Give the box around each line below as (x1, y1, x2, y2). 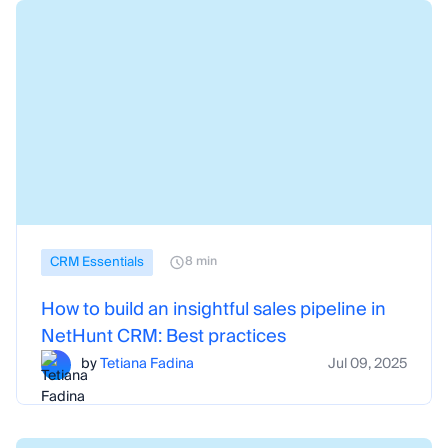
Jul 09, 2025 (328, 352, 407, 376)
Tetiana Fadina (100, 352, 194, 376)
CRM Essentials (50, 250, 144, 273)
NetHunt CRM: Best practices (41, 320, 286, 352)
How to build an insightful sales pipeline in (41, 293, 386, 325)
